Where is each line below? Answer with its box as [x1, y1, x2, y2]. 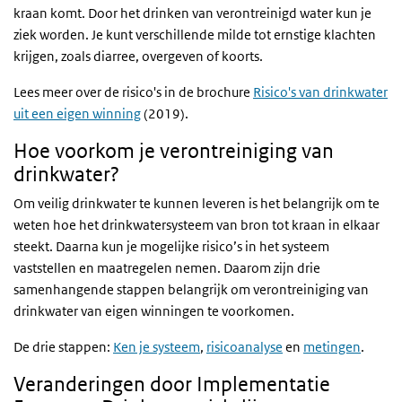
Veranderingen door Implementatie [13, 372, 330, 396]
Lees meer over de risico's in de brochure [13, 83, 253, 100]
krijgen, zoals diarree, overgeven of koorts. [13, 48, 266, 65]
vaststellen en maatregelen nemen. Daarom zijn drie [13, 259, 320, 276]
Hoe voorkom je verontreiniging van [13, 139, 334, 162]
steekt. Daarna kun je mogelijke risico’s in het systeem [13, 238, 329, 255]
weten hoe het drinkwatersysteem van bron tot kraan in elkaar [13, 216, 380, 233]
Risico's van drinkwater [253, 83, 388, 100]
